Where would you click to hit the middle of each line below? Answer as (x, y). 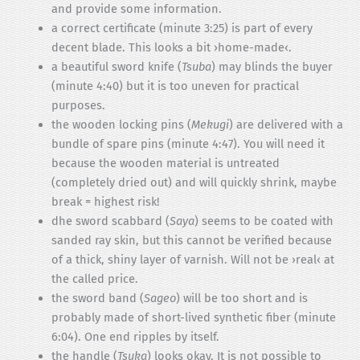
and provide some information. (136, 9)
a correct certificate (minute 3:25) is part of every (182, 29)
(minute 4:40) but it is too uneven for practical (175, 86)
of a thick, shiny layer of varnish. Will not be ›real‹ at (192, 260)
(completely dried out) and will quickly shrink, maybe (194, 183)
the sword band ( (97, 299)
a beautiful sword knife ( (116, 67)
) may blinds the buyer (272, 67)
